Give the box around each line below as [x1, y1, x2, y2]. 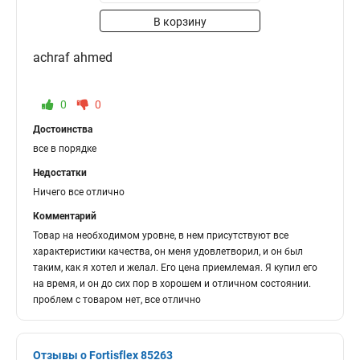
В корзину [153, 15, 207, 28]
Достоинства [33, 124, 92, 135]
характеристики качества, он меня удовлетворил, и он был [33, 246, 303, 257]
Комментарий [33, 211, 96, 222]
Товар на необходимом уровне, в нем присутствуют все [33, 230, 288, 241]
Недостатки [33, 167, 87, 178]
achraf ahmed [33, 50, 112, 65]
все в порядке [33, 143, 96, 154]
